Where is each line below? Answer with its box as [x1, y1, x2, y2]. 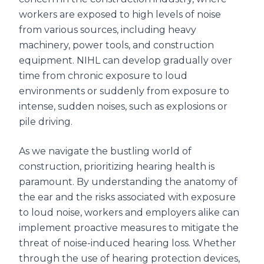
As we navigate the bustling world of [19, 146, 192, 157]
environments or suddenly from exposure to [19, 85, 229, 97]
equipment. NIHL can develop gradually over [19, 55, 232, 67]
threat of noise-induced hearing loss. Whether [19, 237, 236, 249]
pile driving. [19, 116, 72, 128]
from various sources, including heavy [19, 24, 196, 36]
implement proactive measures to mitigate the [19, 222, 239, 234]
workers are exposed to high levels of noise [19, 9, 221, 21]
